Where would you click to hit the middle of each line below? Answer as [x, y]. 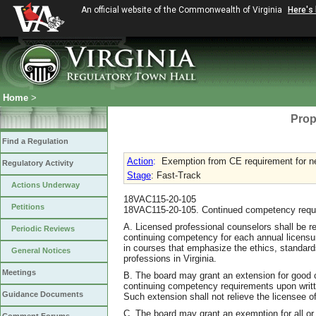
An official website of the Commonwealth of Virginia [183, 10]
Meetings [19, 272]
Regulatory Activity [38, 163]
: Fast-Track [176, 175]
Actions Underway [45, 185]
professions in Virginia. [170, 258]
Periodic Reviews [43, 229]
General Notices [41, 250]
